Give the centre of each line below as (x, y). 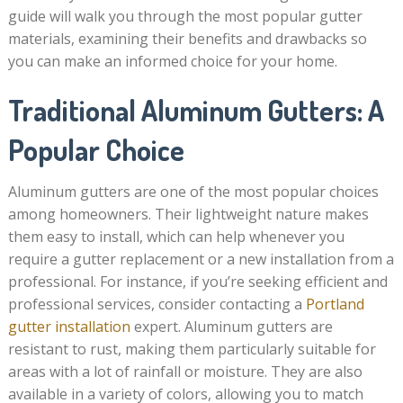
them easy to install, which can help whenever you (176, 237)
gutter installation (69, 327)
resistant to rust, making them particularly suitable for (192, 349)
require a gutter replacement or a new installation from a (201, 259)
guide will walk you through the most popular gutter (185, 16)
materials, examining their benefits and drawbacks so (187, 39)
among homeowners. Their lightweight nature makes (188, 214)
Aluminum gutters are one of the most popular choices (193, 192)
